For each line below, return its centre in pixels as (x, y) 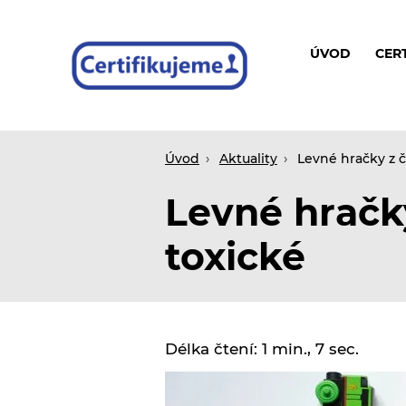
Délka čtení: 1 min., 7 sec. (262, 348)
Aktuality (248, 158)
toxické (235, 256)
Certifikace (97, 77)
